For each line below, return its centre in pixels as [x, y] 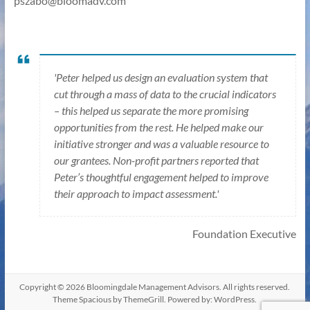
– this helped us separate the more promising [152, 110]
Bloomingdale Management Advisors [153, 286]
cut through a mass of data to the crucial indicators [165, 93]
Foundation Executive [245, 233]
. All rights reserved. [255, 286]
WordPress [235, 299]
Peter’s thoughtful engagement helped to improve [162, 176]
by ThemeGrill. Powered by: [163, 299]
